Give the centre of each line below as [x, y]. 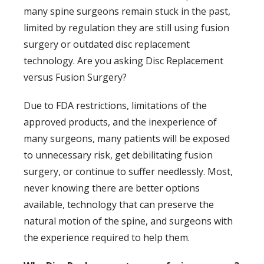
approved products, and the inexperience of [120, 122]
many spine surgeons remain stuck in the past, [127, 11]
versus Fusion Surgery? [75, 77]
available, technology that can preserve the [119, 204]
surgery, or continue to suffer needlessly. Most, [128, 171]
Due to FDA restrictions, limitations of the [115, 105]
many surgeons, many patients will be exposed [127, 138]
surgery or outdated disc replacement [107, 44]
